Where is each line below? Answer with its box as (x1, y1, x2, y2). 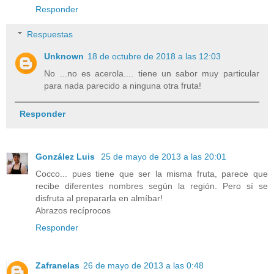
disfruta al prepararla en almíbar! (35, 193, 163, 203)
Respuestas (27, 29, 73, 40)
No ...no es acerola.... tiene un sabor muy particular (44, 68, 259, 79)
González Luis (35, 151, 97, 161)
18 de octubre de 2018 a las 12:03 (87, 51, 221, 62)
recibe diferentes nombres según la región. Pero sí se (35, 180, 268, 191)
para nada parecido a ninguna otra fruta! (44, 81, 202, 91)
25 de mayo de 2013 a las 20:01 (101, 151, 226, 161)
